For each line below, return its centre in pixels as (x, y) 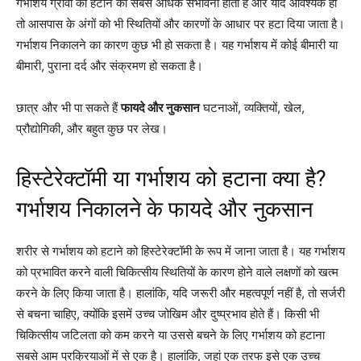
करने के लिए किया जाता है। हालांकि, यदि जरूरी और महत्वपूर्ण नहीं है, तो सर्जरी (180, 293)
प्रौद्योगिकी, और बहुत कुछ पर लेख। (92, 129)
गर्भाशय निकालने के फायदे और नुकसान (164, 210)
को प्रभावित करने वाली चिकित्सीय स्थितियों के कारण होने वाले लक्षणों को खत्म (177, 272)
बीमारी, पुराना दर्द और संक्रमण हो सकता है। (110, 66)
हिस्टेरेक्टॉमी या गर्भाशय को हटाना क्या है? (171, 179)
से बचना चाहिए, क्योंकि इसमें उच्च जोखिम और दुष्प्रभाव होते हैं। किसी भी (168, 314)
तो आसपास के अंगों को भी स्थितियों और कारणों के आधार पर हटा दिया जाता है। (180, 24)
